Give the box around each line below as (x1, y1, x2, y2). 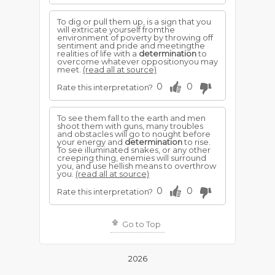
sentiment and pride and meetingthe (57, 41, 205, 50)
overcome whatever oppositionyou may (57, 56, 218, 66)
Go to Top (120, 219, 161, 229)
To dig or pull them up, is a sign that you (57, 17, 211, 26)
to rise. (182, 137, 211, 147)
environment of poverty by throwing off (57, 33, 213, 42)
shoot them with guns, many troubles (57, 121, 203, 131)
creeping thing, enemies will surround (57, 153, 206, 163)
